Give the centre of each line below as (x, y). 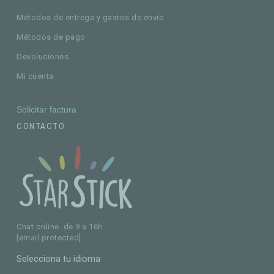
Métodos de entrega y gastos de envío (91, 18)
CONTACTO (41, 126)
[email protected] (49, 238)
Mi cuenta (35, 76)
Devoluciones (43, 57)
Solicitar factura (47, 110)
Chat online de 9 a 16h (60, 227)
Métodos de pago (51, 37)
